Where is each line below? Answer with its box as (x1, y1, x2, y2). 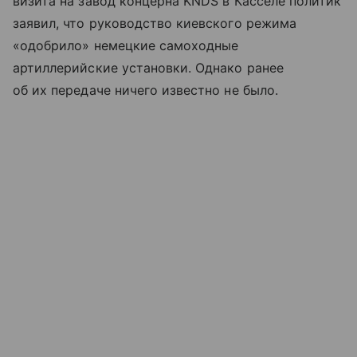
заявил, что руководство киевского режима (13, 14, 296, 31)
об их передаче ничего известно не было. (13, 81, 278, 98)
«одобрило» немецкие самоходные (13, 37, 239, 53)
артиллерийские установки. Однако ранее (13, 59, 284, 76)
